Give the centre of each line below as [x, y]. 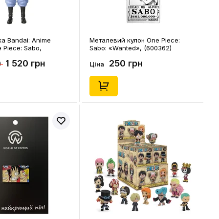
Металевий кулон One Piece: [135, 40]
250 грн [126, 63]
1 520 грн [25, 63]
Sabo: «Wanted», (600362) [131, 48]
